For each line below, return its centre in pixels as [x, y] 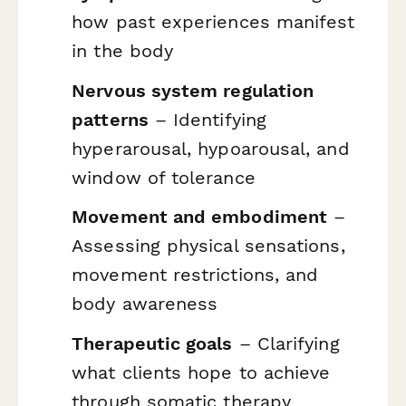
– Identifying [207, 119]
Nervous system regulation [193, 90]
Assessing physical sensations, [208, 246]
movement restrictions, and [195, 275]
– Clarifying [286, 343]
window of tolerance [164, 177]
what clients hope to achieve [201, 372]
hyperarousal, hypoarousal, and [211, 148]
